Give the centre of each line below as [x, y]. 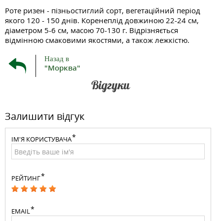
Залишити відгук [45, 116]
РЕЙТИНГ [26, 178]
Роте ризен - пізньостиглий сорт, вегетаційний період [103, 10]
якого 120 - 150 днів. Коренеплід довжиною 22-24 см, [102, 20]
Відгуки [110, 85]
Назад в [57, 59]
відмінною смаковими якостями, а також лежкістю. [97, 40]
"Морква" [62, 68]
